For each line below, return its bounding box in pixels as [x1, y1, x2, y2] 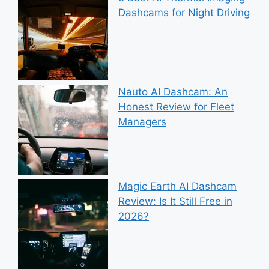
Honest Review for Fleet [118, 101, 234, 113]
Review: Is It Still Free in [118, 195, 232, 208]
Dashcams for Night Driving [118, 7, 250, 19]
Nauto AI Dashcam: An [118, 86, 228, 98]
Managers [118, 116, 166, 128]
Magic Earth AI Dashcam [118, 180, 237, 193]
